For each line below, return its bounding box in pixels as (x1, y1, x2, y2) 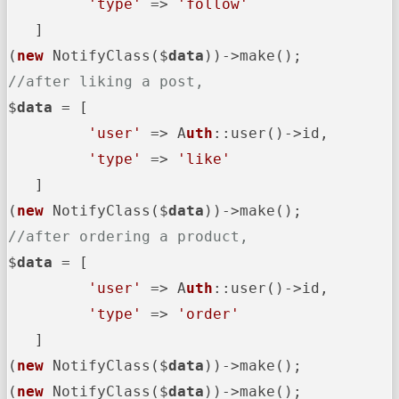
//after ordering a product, (8, 227, 248, 245)
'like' (177, 150, 231, 167)
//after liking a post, (8, 72, 204, 90)
